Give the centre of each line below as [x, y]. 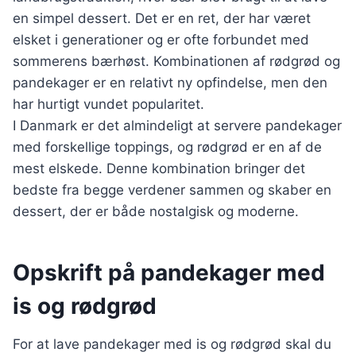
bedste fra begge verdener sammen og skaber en [172, 190]
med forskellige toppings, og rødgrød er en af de [167, 147]
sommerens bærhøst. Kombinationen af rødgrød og [176, 61]
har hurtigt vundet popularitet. [108, 104]
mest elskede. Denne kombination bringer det [159, 168]
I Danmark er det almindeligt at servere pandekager [177, 126]
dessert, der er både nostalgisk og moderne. [156, 211]
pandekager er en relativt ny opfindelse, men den [170, 83]
